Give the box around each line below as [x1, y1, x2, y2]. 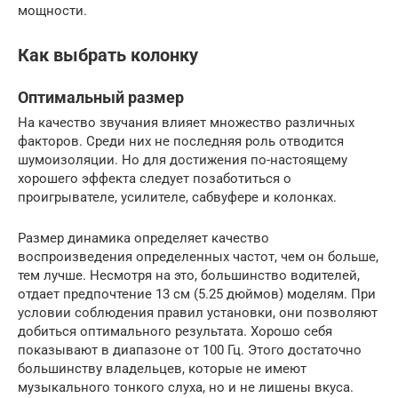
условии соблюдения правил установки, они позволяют [18, 305, 378, 322]
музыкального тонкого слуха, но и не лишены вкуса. [18, 379, 354, 396]
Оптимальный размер [18, 88, 184, 107]
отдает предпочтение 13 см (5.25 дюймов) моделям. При [18, 286, 376, 303]
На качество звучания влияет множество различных [18, 115, 354, 131]
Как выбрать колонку [18, 45, 198, 67]
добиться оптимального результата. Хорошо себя [18, 323, 332, 340]
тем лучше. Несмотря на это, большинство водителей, [18, 267, 360, 284]
